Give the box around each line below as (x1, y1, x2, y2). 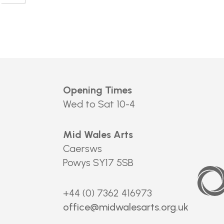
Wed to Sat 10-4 (63, 98, 135, 110)
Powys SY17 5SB (63, 156, 133, 168)
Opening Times (63, 84, 132, 96)
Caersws (63, 142, 102, 154)
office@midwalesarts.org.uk (63, 201, 188, 213)
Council (196, 170, 211, 177)
